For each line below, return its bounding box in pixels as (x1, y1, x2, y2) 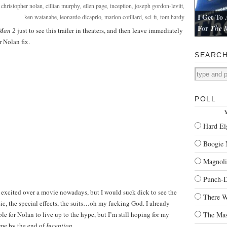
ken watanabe (24, 13, 57, 21)
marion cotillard (104, 13, 142, 21)
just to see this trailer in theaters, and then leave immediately (16, 26, 183, 35)
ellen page (83, 2, 107, 10)
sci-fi (145, 13, 157, 21)
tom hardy (160, 13, 184, 21)
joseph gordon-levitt (135, 2, 183, 10)
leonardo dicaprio (60, 13, 101, 21)
